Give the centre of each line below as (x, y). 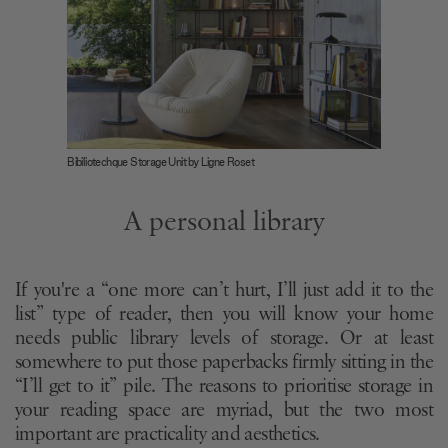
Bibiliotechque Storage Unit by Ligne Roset (160, 162)
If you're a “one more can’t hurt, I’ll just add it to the (224, 291)
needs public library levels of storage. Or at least (224, 339)
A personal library (224, 222)
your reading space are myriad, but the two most (224, 411)
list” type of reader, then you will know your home (224, 315)
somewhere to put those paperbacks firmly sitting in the (224, 363)
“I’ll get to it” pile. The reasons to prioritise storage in (224, 387)
